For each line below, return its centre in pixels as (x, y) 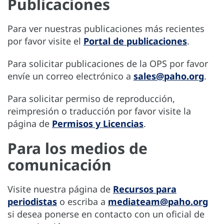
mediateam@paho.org (158, 202)
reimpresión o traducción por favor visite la (99, 111)
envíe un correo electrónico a (70, 76)
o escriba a (82, 202)
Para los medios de (77, 148)
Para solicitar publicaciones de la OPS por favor (108, 64)
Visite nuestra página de (60, 189)
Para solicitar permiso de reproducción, (91, 99)
